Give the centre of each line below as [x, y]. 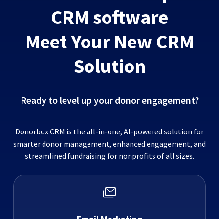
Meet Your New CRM [109, 42]
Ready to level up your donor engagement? [109, 100]
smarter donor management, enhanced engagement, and [109, 144]
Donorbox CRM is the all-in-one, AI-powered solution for [109, 132]
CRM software [109, 17]
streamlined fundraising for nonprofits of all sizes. [109, 156]
